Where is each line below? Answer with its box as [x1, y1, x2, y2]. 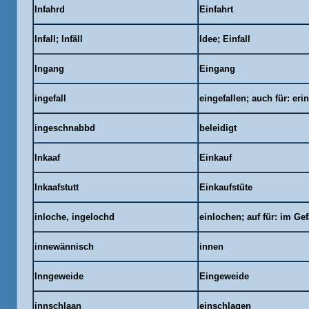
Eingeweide [199, 271, 249, 281]
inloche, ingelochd [34, 212, 114, 222]
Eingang [199, 63, 235, 74]
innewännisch [34, 241, 94, 252]
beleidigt [199, 123, 237, 133]
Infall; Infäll [34, 34, 83, 44]
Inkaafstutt [34, 182, 79, 192]
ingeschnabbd [34, 123, 95, 133]
